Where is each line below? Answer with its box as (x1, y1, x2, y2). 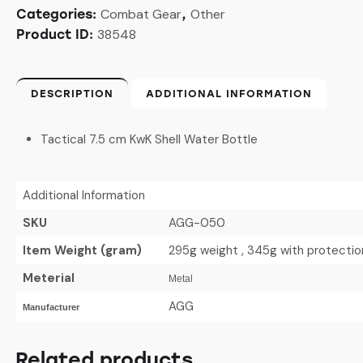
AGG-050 (168, 214, 225, 231)
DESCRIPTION (31, 87, 113, 100)
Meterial (22, 269, 75, 286)
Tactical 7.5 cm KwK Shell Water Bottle (41, 130, 258, 147)
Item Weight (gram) (22, 241, 142, 258)
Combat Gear (100, 5, 181, 23)
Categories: (16, 6, 100, 22)
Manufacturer (22, 301, 79, 312)
